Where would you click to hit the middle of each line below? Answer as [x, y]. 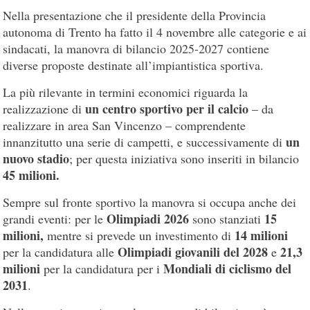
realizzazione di [44, 108]
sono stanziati [227, 218]
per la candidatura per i [102, 268]
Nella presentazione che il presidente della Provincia [135, 15]
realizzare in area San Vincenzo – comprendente [125, 125]
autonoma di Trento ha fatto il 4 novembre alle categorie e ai [155, 31]
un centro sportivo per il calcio [167, 108]
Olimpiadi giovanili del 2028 [195, 252]
